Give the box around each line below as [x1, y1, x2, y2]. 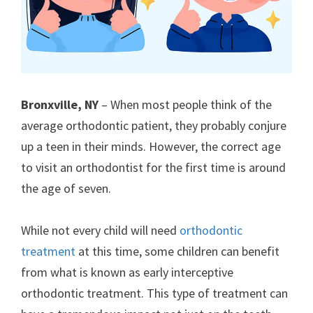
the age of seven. [21, 180, 114, 196]
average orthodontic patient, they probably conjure [21, 117, 286, 133]
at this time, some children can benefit [75, 243, 279, 259]
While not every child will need [21, 222, 180, 238]
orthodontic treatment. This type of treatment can [21, 285, 288, 301]
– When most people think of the [99, 96, 272, 112]
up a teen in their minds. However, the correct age [21, 138, 281, 154]
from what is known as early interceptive [21, 264, 233, 280]
